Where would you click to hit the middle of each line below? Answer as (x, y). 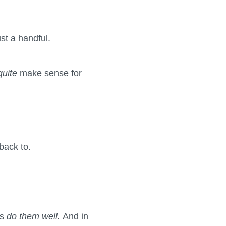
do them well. (35, 216)
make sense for (51, 73)
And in (75, 216)
